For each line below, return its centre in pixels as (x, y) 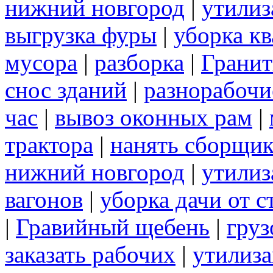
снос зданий (66, 90)
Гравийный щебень (113, 227)
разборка (139, 62)
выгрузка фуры (81, 35)
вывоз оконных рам (154, 117)
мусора (41, 62)
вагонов (44, 199)
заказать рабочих (90, 254)
